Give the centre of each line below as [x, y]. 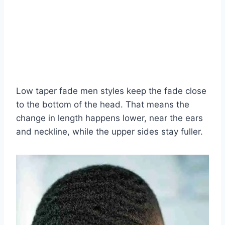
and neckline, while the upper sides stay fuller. [109, 131]
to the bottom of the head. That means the [103, 104]
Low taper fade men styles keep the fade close [111, 91]
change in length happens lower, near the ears [109, 118]
